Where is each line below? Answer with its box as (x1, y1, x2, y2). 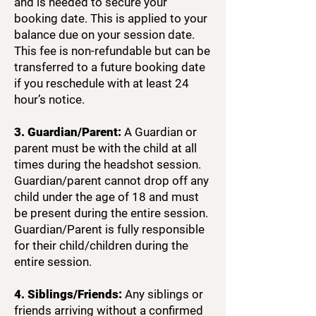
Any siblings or (122, 287, 203, 301)
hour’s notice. (14, 92, 90, 107)
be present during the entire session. (14, 206, 208, 220)
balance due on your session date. (14, 28, 195, 42)
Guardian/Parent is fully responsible (14, 222, 205, 236)
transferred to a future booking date (14, 60, 205, 74)
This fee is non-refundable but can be (14, 44, 210, 58)
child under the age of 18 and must (14, 190, 199, 204)
